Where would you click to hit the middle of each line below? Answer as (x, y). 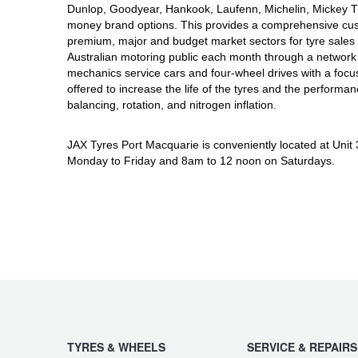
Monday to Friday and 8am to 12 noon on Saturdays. (201, 161)
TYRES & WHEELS (116, 347)
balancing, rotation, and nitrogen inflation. (172, 105)
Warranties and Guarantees (103, 57)
